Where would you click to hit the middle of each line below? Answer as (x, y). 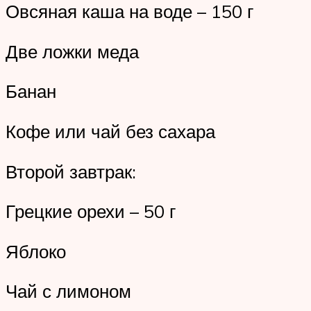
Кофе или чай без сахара (110, 131)
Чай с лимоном (68, 291)
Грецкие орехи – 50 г (91, 211)
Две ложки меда (72, 51)
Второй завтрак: (71, 171)
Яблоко (36, 251)
